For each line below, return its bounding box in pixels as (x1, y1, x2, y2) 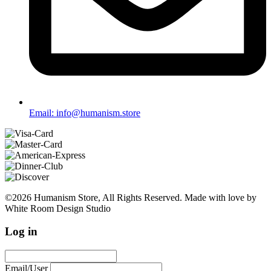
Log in (5, 225, 38, 238)
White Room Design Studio (5, 203, 111, 214)
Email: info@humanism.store (29, 107, 140, 118)
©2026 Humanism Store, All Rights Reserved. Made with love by (5, 192, 256, 203)
